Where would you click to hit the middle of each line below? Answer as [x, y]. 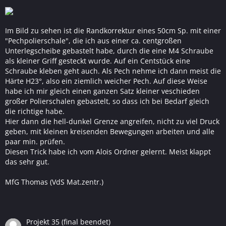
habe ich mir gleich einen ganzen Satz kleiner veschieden [102, 91]
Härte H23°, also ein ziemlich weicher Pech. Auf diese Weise [106, 81]
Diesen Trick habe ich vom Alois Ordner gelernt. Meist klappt [108, 152]
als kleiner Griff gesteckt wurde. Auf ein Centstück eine [98, 61]
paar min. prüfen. [35, 142]
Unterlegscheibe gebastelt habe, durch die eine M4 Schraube [109, 51]
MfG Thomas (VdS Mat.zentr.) [54, 182]
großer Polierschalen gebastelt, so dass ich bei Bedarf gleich [107, 101]
